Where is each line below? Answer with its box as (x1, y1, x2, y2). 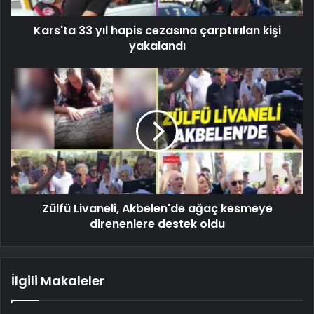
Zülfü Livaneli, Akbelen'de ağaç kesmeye (41, 200, 273, 217)
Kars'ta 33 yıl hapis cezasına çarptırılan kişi (33, 22, 281, 39)
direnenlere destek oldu (89, 215, 225, 232)
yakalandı (128, 37, 186, 54)
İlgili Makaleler (11, 271, 104, 289)
